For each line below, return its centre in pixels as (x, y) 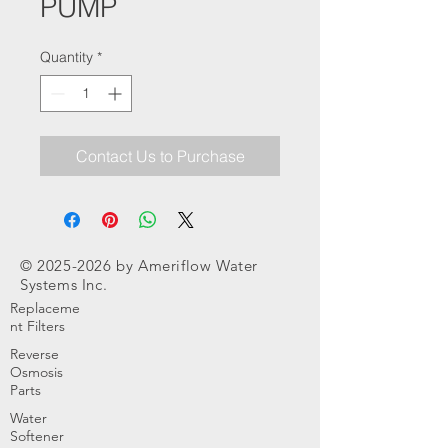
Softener (37, 436)
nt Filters (37, 326)
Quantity (66, 57)
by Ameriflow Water (185, 265)
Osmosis (36, 372)
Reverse (34, 354)
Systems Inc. (64, 284)
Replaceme (45, 308)
